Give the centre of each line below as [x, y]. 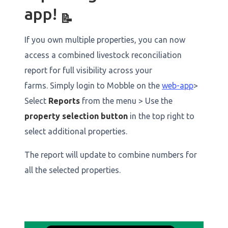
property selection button [76, 116]
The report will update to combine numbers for [111, 155]
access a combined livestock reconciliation [103, 55]
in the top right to [161, 116]
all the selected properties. [74, 170]
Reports [64, 101]
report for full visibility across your [88, 70]
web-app [178, 85]
